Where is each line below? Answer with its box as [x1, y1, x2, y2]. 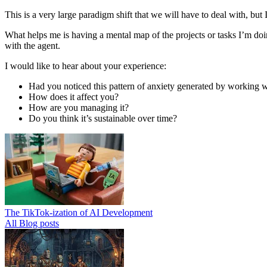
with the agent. [5, 41, 60, 51]
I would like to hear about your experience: [5, 61, 166, 72]
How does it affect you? [29, 92, 119, 103]
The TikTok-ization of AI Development [5, 207, 153, 218]
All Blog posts [5, 218, 59, 229]
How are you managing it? [29, 103, 129, 113]
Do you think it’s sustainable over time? [29, 113, 177, 124]
